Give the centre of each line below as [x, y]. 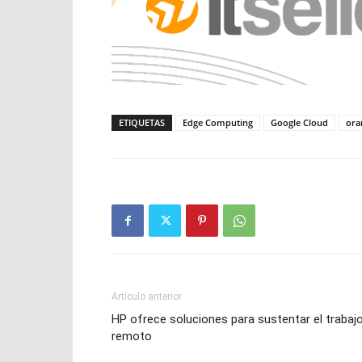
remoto [132, 337]
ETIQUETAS [142, 123]
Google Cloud [299, 123]
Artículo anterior [147, 297]
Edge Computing [218, 123]
